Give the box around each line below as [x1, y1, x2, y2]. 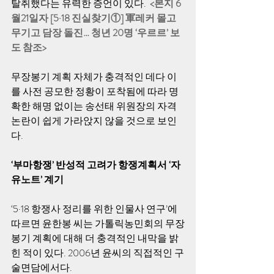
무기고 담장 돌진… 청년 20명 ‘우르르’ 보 [11, 26, 180, 40]
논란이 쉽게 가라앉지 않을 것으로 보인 [11, 114, 177, 128]
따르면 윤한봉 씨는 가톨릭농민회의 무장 [11, 217, 185, 231]
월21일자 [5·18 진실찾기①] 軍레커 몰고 [11, 11, 178, 25]
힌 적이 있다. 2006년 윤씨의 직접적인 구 [11, 246, 184, 260]
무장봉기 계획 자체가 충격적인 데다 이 [11, 70, 177, 84]
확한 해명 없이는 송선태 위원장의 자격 [11, 99, 179, 113]
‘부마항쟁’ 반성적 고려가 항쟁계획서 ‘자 [11, 158, 180, 172]
